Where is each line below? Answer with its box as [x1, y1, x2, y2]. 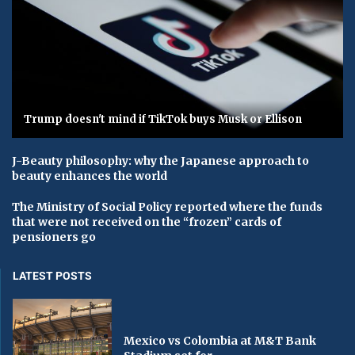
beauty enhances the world [12, 169, 167, 184]
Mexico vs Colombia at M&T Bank [124, 333, 317, 348]
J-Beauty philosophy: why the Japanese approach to [12, 154, 309, 169]
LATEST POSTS [13, 269, 92, 283]
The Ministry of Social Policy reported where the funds [12, 200, 323, 215]
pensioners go [12, 230, 96, 245]
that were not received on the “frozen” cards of [12, 215, 281, 230]
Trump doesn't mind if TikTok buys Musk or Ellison [24, 113, 302, 127]
